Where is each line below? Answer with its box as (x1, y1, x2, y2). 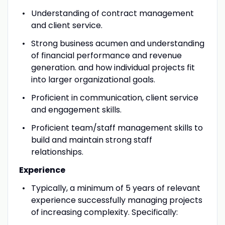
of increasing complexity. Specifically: (31, 206, 178, 218)
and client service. (31, 19, 102, 31)
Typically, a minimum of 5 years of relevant (31, 182, 200, 194)
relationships (31, 146, 82, 158)
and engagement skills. (31, 103, 122, 116)
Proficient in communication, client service (31, 91, 198, 103)
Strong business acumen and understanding (31, 37, 204, 49)
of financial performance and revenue (31, 49, 182, 61)
